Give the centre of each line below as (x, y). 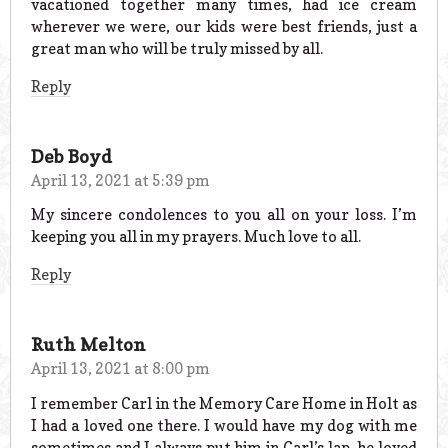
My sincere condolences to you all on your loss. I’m (224, 215)
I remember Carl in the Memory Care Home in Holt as (224, 403)
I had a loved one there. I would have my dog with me (224, 425)
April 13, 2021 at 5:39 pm (120, 180)
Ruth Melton (88, 345)
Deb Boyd (71, 156)
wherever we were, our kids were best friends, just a (224, 26)
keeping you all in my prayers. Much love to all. (196, 237)
